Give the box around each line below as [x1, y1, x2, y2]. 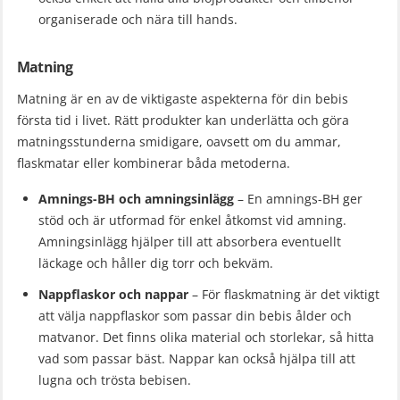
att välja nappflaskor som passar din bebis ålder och [38, 307, 352, 325]
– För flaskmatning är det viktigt [188, 286, 379, 304]
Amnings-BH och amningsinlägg [38, 189, 234, 207]
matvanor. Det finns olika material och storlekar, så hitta [38, 329, 374, 346]
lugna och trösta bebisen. [38, 371, 191, 389]
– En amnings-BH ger [234, 189, 362, 207]
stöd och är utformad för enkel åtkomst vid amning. [38, 211, 346, 229]
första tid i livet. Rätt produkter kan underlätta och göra [17, 111, 349, 129]
